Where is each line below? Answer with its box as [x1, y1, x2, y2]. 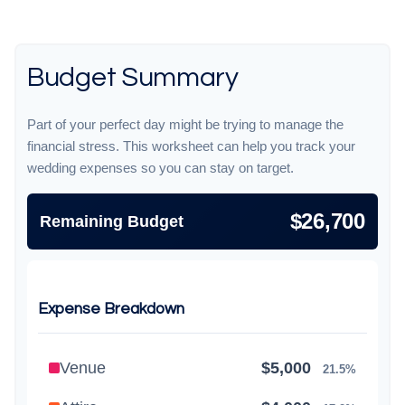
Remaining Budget [40, 212, 184, 231]
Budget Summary [27, 63, 239, 91]
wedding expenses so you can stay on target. [27, 160, 294, 175]
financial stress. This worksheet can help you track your [27, 138, 355, 154]
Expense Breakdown [38, 301, 184, 317]
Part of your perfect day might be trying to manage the [27, 117, 344, 132]
